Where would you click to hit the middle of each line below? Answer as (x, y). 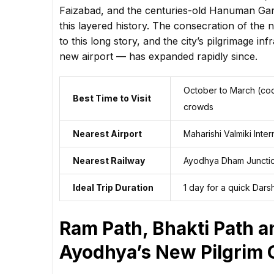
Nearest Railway (109, 161)
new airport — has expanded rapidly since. (158, 57)
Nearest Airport (107, 134)
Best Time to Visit (112, 98)
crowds (198, 107)
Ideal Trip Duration (113, 188)
